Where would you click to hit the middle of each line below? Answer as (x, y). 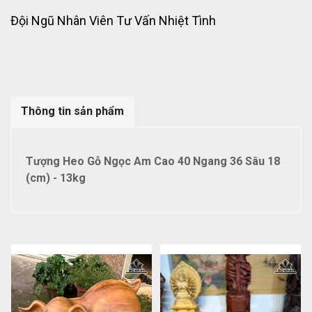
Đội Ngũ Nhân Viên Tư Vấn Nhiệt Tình (113, 20)
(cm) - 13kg (56, 178)
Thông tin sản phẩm (72, 111)
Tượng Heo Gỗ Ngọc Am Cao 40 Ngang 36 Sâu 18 (153, 161)
